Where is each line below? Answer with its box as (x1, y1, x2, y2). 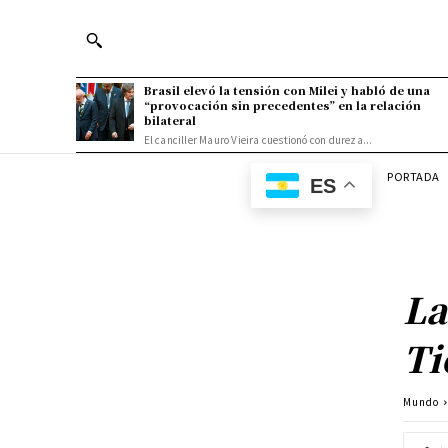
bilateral (143, 112, 196, 128)
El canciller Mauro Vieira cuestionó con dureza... (143, 132, 373, 147)
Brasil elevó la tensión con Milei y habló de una (143, 82, 430, 98)
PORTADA (387, 167, 440, 184)
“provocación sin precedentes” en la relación (143, 97, 421, 113)
